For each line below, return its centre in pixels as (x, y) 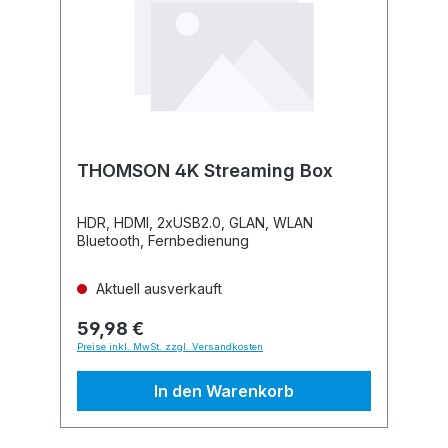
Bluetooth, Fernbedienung (163, 240)
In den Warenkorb (224, 391)
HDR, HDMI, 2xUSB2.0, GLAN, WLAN (195, 222)
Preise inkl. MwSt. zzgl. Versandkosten (170, 346)
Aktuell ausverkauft (157, 288)
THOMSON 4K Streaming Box (205, 170)
